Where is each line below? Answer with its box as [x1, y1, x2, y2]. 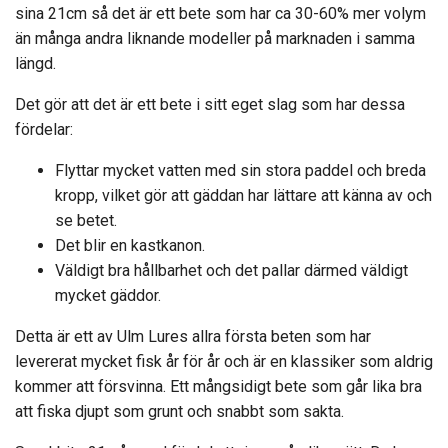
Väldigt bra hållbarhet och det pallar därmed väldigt [55, 260, 408, 280]
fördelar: [15, 119, 73, 139]
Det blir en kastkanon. [55, 235, 205, 255]
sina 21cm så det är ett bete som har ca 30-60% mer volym [15, 3, 426, 23]
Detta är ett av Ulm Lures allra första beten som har [15, 326, 371, 346]
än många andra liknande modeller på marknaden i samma [15, 28, 415, 48]
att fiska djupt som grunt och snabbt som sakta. [15, 401, 344, 421]
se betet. [55, 210, 117, 230]
